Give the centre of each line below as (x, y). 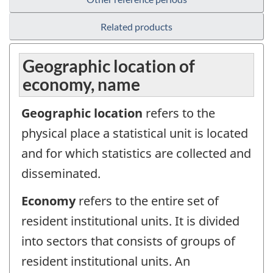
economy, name (81, 84)
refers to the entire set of (147, 200)
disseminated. (61, 174)
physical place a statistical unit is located (135, 133)
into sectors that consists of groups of (128, 241)
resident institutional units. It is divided (130, 221)
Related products (136, 27)
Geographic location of (109, 66)
